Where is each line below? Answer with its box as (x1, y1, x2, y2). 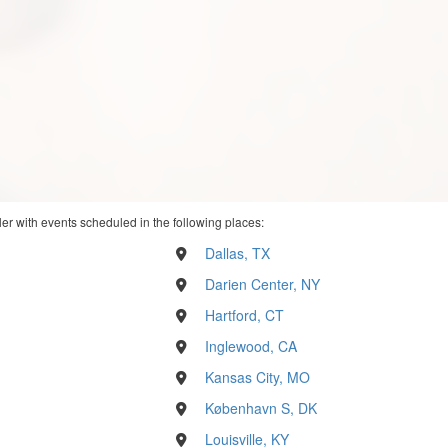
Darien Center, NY (205, 273, 321, 294)
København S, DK (205, 397, 318, 418)
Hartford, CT (205, 304, 285, 325)
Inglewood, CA (205, 335, 298, 356)
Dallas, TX (205, 242, 271, 263)
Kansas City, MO (205, 366, 311, 387)
